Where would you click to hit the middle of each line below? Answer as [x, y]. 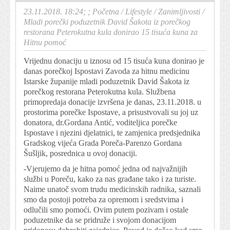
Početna [106, 11]
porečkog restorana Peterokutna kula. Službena [100, 91]
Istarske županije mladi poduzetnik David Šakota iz [107, 81]
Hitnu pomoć [45, 42]
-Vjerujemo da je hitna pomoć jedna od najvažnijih [106, 168]
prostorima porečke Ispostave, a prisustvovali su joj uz [111, 112]
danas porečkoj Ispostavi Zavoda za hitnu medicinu [107, 71]
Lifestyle [139, 11]
